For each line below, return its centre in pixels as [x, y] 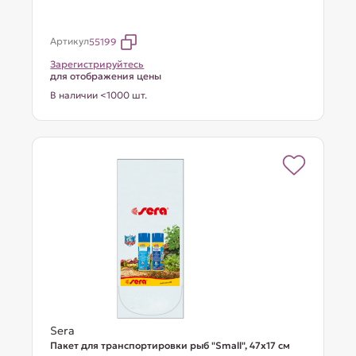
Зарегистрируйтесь [97, 64]
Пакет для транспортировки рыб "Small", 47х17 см [170, 345]
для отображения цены [106, 76]
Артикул [70, 41]
